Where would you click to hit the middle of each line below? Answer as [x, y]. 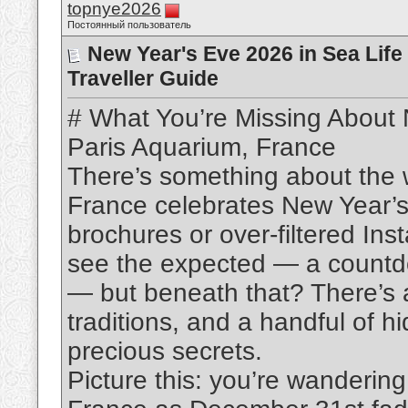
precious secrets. [165, 352]
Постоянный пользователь [129, 25]
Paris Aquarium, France [202, 148]
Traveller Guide [143, 78]
